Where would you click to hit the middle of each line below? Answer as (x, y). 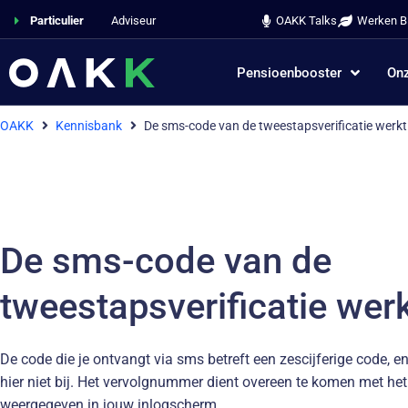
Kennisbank (89, 126)
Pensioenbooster (289, 72)
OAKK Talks (306, 20)
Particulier (56, 20)
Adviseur (133, 20)
